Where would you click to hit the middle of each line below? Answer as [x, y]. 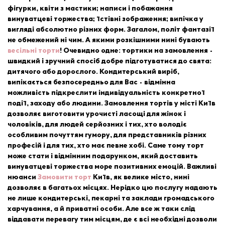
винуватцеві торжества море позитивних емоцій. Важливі [112, 167]
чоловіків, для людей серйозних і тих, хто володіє [97, 125]
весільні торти [34, 51]
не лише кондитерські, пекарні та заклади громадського [111, 198]
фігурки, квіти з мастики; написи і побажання [90, 9]
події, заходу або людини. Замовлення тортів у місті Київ [111, 103]
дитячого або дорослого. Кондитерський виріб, [93, 72]
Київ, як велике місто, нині [140, 177]
